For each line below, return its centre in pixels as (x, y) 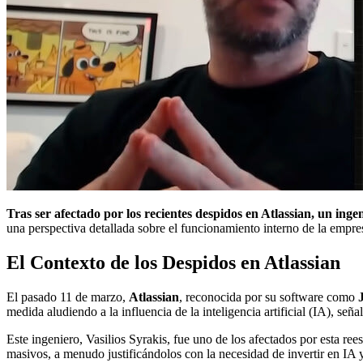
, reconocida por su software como (269, 297)
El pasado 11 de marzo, (68, 297)
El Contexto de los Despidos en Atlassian (173, 262)
